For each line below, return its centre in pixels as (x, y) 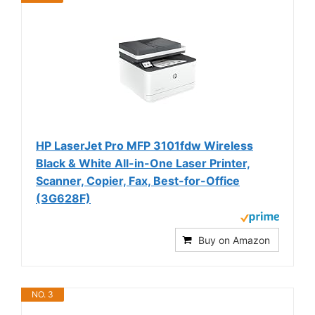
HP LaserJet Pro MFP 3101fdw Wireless (144, 146)
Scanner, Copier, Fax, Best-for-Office (138, 181)
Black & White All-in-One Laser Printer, (143, 163)
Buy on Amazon (234, 240)
